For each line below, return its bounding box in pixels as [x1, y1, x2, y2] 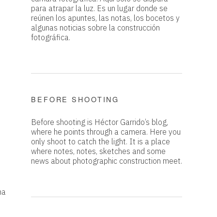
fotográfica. [31, 32, 70, 42]
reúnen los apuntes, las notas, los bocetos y [31, 13, 180, 23]
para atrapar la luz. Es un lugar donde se [31, 3, 168, 13]
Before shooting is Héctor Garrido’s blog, [31, 117, 168, 127]
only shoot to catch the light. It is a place [31, 137, 170, 147]
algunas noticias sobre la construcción [31, 22, 160, 32]
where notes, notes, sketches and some [31, 146, 166, 156]
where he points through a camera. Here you [31, 127, 181, 137]
